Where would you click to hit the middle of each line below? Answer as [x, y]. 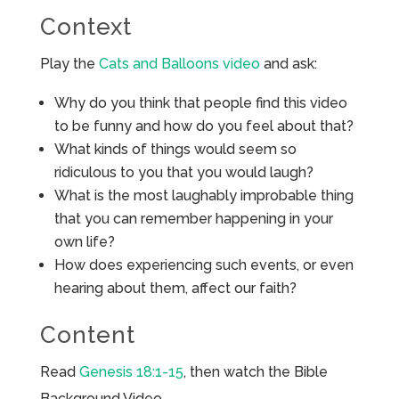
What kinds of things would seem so [175, 150]
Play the [69, 64]
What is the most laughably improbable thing [204, 196]
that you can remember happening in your [193, 219]
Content [87, 335]
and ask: [288, 64]
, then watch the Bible [255, 372]
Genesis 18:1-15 [131, 372]
